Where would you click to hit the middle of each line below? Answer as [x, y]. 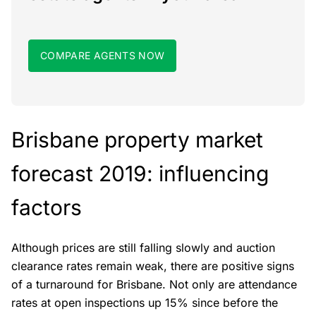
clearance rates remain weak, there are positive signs [153, 266]
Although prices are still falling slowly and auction [143, 248]
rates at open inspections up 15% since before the [145, 303]
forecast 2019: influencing [140, 174]
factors [47, 207]
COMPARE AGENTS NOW [103, 55]
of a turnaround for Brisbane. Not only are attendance [154, 284]
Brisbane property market [137, 140]
